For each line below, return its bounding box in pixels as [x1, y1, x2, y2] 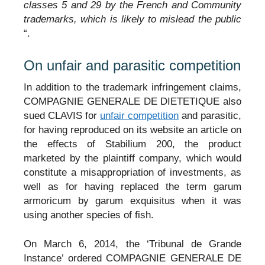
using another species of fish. [24, 209, 154, 221]
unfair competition [100, 109, 179, 121]
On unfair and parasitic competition [24, 57, 241, 73]
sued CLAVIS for [24, 109, 100, 121]
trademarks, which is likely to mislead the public [24, 14, 241, 25]
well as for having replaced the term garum [24, 180, 241, 192]
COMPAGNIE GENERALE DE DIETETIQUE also [24, 95, 241, 107]
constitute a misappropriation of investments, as [24, 166, 241, 178]
